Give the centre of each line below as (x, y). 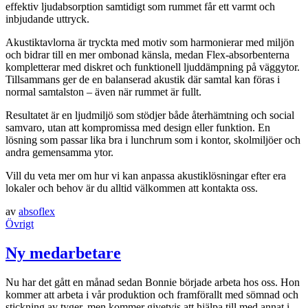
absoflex (37, 212)
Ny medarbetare (63, 253)
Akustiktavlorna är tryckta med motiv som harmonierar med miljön (150, 43)
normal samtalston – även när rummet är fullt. (103, 92)
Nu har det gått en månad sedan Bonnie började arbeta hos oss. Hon (153, 282)
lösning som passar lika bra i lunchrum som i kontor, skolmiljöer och (153, 140)
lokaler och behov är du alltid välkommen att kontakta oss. (132, 188)
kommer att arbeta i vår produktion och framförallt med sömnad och (152, 294)
